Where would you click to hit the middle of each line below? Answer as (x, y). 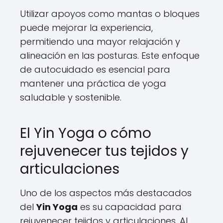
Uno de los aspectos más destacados (106, 193)
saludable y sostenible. (71, 97)
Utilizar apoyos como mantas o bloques (110, 14)
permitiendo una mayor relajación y (100, 42)
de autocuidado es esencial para (95, 69)
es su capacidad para (130, 207)
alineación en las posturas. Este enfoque (110, 56)
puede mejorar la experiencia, (86, 28)
